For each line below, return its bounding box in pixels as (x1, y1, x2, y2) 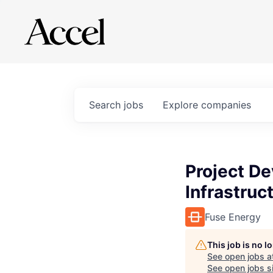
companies (201, 99, 251, 111)
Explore (163, 99, 201, 111)
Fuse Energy (205, 211, 261, 223)
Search (89, 99, 124, 111)
